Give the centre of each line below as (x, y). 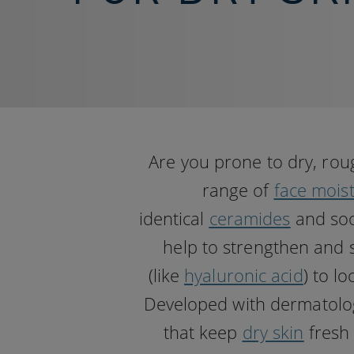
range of (238, 190)
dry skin (273, 332)
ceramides (250, 218)
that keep (203, 332)
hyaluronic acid (244, 275)
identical (174, 218)
